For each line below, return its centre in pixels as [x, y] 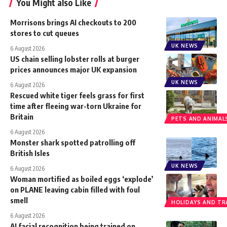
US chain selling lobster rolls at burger [75, 59]
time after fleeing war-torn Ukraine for [76, 106]
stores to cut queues [45, 33]
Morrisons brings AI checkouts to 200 [73, 23]
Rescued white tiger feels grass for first [77, 96]
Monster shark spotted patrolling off [73, 143]
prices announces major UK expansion [73, 70]
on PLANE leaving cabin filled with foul [75, 190]
